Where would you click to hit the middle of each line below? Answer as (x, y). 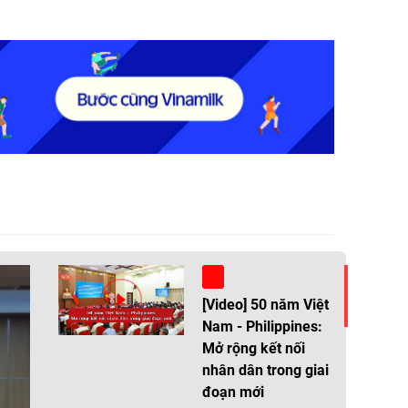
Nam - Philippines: (262, 326)
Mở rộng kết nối (254, 348)
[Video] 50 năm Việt (265, 304)
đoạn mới (233, 392)
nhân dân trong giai (265, 370)
